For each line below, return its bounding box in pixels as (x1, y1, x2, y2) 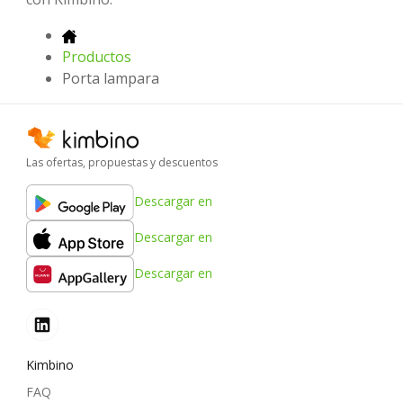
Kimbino (26, 355, 74, 373)
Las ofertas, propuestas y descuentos (26, 154, 218, 170)
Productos (62, 47, 131, 67)
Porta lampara (62, 68, 159, 89)
